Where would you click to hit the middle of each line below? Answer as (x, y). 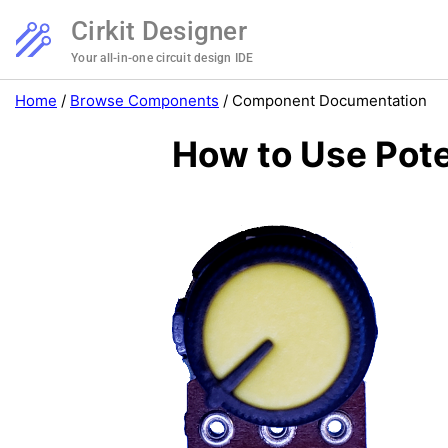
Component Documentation (329, 100)
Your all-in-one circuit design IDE (162, 58)
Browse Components (144, 100)
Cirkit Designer (159, 31)
